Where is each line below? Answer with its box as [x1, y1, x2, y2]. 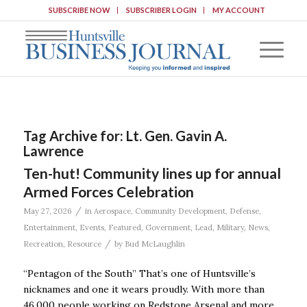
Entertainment [23, 223, 75, 232]
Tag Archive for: [23, 127, 126, 144]
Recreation [23, 239, 63, 249]
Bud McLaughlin [124, 239, 185, 249]
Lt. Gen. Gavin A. [125, 127, 227, 144]
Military [216, 223, 244, 232]
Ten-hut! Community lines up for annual [23, 164, 281, 182]
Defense [229, 206, 259, 216]
